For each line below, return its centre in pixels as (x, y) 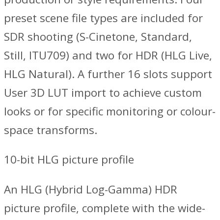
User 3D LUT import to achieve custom (103, 92)
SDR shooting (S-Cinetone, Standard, (98, 36)
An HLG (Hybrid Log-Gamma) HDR (91, 189)
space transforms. (51, 130)
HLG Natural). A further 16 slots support (108, 74)
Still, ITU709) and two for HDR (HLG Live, (108, 55)
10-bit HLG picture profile (69, 160)
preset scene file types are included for (103, 18)
